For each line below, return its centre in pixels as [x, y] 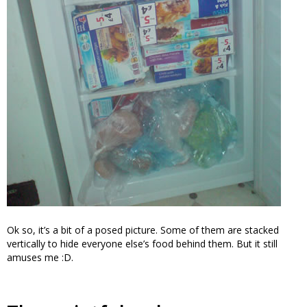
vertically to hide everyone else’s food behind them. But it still [142, 244]
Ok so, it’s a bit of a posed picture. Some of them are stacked [143, 230]
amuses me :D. [40, 257]
